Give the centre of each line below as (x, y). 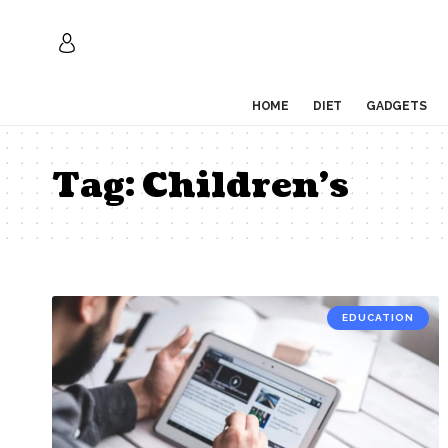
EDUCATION (377, 317)
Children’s (245, 186)
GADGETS (396, 106)
